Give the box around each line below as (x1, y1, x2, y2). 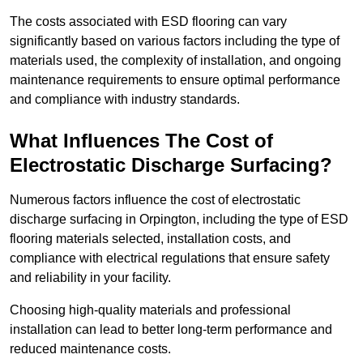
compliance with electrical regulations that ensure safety (10, 251, 330, 266)
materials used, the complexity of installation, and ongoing (10, 53, 341, 68)
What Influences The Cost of (10, 130, 273, 152)
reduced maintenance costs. (10, 342, 171, 357)
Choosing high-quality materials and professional (10, 303, 291, 318)
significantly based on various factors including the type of (10, 34, 340, 49)
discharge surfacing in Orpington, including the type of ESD (10, 212, 348, 227)
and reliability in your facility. (10, 271, 171, 285)
